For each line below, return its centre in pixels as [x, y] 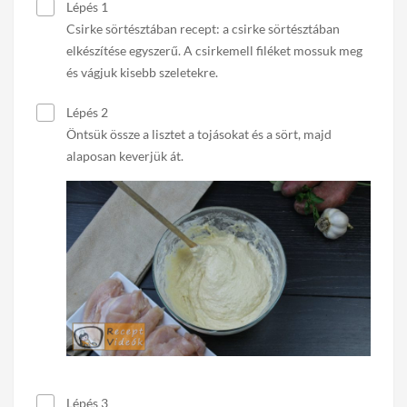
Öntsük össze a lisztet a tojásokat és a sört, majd [199, 134]
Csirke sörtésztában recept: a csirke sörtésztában [203, 29]
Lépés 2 [86, 112]
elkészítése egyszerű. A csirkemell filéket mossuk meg [214, 50]
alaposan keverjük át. [125, 156]
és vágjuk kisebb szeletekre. [142, 72]
